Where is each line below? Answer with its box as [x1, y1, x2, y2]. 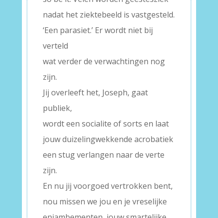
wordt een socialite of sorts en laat [42, 118, 169, 129]
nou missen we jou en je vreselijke [42, 196, 167, 207]
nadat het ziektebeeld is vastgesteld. [42, 9, 175, 20]
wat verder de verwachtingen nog [42, 56, 165, 67]
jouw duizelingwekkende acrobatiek [42, 134, 173, 145]
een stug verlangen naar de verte [42, 149, 164, 160]
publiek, [42, 103, 72, 113]
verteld [42, 40, 68, 51]
